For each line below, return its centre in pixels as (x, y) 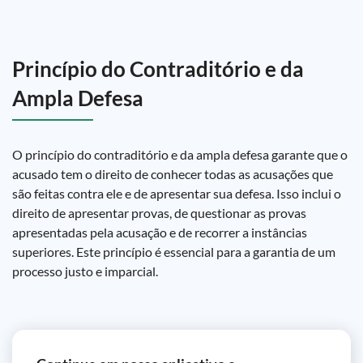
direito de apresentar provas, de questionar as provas (159, 213)
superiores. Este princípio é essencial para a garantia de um (174, 252)
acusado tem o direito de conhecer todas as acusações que (173, 174)
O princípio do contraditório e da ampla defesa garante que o (180, 154)
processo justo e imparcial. (85, 271)
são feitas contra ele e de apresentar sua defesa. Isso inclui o (177, 193)
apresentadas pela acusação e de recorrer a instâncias (160, 232)
